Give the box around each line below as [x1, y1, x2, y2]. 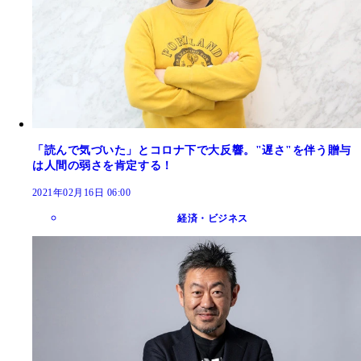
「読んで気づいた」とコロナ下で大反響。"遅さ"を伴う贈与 [32, 143, 351, 156]
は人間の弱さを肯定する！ [32, 159, 173, 172]
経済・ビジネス [177, 212, 248, 224]
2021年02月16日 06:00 [32, 186, 131, 198]
